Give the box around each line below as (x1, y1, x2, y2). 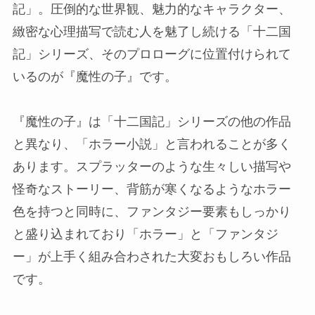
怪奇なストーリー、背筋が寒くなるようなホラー (12, 182, 291, 197)
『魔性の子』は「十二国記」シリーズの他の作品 (12, 115, 291, 129)
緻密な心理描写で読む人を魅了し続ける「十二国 (12, 25, 291, 39)
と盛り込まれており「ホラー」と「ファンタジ (12, 227, 278, 242)
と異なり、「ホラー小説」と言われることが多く (12, 137, 291, 152)
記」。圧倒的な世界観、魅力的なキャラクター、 (12, 2, 291, 17)
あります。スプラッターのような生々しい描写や (12, 160, 291, 174)
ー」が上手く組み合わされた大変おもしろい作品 (12, 250, 291, 264)
